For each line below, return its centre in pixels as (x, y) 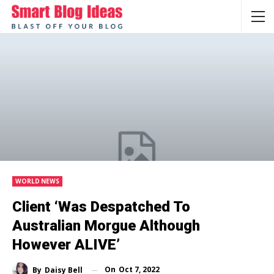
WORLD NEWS (37, 181)
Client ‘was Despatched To (101, 207)
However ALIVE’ (66, 245)
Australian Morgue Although (106, 226)
